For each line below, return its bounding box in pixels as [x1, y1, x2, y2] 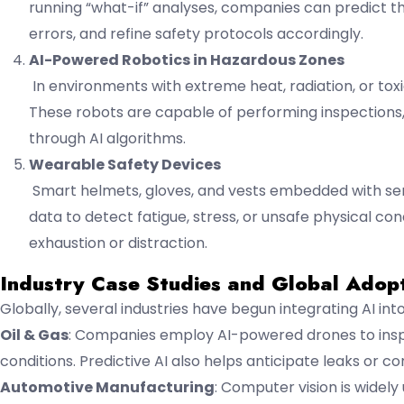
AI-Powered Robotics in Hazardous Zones [29, 49, 344, 70]
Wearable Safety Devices [29, 153, 221, 175]
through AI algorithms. [29, 127, 186, 149]
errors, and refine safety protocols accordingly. [29, 23, 363, 44]
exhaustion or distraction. [29, 232, 207, 253]
